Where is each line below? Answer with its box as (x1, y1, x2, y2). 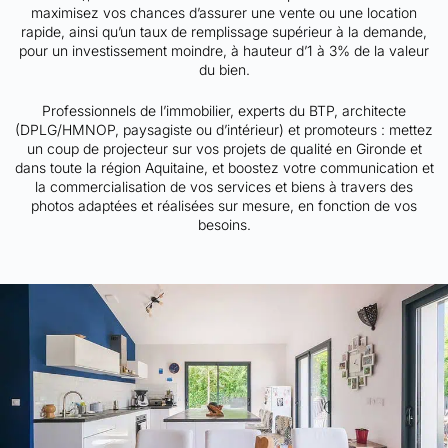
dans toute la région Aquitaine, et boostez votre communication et (14, 158, 434, 176)
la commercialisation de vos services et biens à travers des (35, 177, 413, 195)
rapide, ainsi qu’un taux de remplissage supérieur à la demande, (21, 22, 427, 40)
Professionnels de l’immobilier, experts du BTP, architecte (42, 101, 406, 119)
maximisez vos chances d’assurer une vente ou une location (31, 3, 417, 21)
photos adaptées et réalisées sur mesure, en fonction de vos (31, 196, 417, 214)
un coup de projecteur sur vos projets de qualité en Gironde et (26, 139, 422, 157)
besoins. (197, 215, 251, 233)
